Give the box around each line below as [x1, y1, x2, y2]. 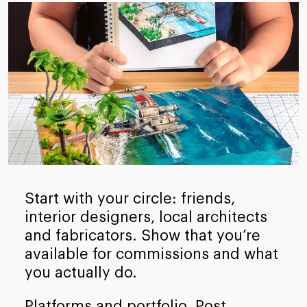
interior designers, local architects [24, 210, 267, 225]
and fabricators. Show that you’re [24, 228, 260, 244]
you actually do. [24, 265, 137, 281]
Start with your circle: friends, [24, 191, 235, 207]
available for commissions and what [24, 247, 278, 262]
